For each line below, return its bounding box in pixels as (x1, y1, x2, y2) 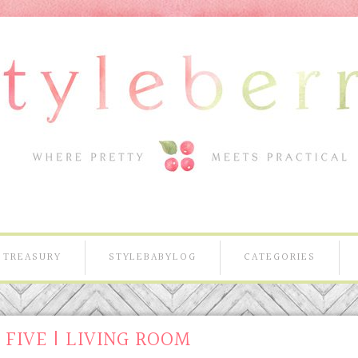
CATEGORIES (244, 249, 316, 266)
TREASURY (3, 249, 62, 266)
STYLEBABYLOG (108, 249, 197, 266)
